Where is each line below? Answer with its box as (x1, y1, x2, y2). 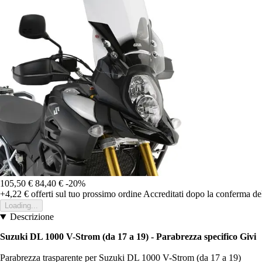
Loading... (5, 201, 38, 211)
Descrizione (9, 212, 54, 222)
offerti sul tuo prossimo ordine (29, 189, 142, 199)
